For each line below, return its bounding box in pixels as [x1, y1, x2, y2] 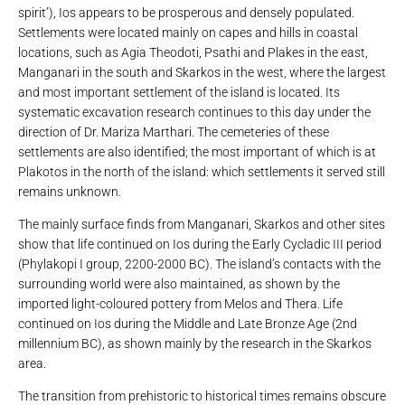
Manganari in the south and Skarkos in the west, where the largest [18, 64, 386, 80]
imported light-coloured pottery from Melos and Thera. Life [18, 297, 343, 312]
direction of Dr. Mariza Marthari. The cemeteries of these [18, 124, 329, 139]
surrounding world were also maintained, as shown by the [18, 277, 340, 292]
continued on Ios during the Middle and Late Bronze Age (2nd [18, 316, 357, 332]
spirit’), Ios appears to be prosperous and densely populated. [18, 5, 354, 20]
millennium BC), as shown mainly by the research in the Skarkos [18, 336, 372, 352]
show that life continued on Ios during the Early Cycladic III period [18, 237, 381, 252]
